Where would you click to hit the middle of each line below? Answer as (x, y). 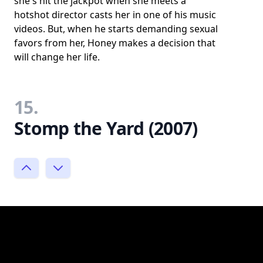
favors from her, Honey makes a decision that (115, 43)
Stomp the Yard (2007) (106, 128)
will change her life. (57, 57)
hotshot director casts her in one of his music (115, 14)
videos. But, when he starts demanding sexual (116, 28)
